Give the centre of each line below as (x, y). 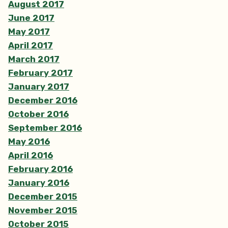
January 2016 (39, 182)
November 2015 (43, 210)
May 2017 (29, 31)
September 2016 (45, 127)
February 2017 (40, 73)
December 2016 (43, 100)
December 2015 (43, 196)
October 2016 (38, 114)
